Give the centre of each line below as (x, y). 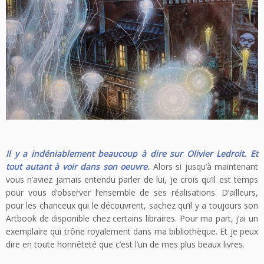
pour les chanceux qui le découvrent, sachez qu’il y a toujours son (132, 205)
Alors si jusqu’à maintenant (204, 166)
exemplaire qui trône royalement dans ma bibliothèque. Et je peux (132, 231)
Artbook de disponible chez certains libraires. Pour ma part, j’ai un (132, 218)
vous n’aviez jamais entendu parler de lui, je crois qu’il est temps (132, 179)
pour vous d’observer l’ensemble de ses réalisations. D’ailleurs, (132, 192)
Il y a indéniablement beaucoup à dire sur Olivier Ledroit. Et (132, 153)
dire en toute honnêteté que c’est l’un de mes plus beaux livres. (125, 244)
